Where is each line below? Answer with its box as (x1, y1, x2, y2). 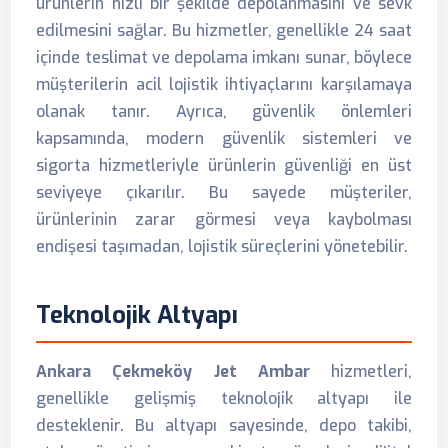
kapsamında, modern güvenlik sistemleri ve (36, 128, 412, 150)
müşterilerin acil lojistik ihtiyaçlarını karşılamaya (36, 74, 412, 96)
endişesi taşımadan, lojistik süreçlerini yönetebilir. (36, 236, 409, 258)
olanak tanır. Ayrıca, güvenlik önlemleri (36, 101, 412, 123)
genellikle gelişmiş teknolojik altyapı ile (36, 388, 412, 410)
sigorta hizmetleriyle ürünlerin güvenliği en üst (36, 155, 412, 177)
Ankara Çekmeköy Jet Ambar (36, 361, 310, 383)
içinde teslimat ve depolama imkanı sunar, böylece (36, 47, 412, 69)
